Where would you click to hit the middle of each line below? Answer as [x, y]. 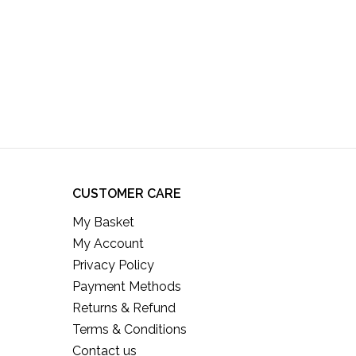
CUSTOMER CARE [127, 193]
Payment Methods [127, 286]
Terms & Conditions [130, 329]
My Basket [103, 222]
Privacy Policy [113, 265]
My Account [108, 244]
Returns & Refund [124, 308]
